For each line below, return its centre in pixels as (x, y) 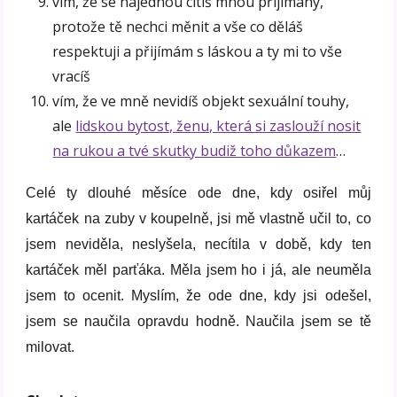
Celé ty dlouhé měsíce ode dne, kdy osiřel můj (198, 193)
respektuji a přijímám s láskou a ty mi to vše (198, 52)
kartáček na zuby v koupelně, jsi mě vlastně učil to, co (198, 219)
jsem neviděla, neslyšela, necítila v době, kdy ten (198, 245)
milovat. (51, 347)
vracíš (72, 77)
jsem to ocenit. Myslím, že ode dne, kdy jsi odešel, (198, 296)
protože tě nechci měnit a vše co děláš (178, 27)
